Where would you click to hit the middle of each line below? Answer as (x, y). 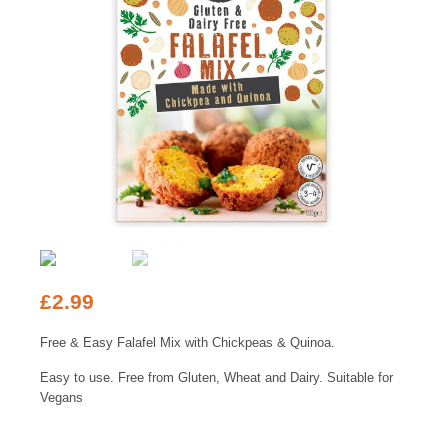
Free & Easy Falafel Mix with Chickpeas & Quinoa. (187, 343)
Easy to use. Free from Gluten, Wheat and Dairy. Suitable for (216, 378)
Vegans (61, 398)
